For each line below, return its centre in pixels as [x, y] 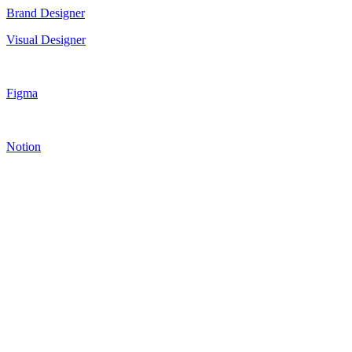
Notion [24, 146]
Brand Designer [46, 13]
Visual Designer [46, 39]
